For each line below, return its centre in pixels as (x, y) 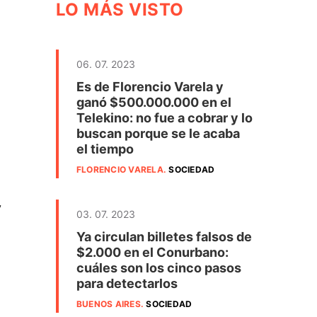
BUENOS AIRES (109, 304)
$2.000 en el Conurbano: (152, 252)
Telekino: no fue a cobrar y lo (165, 118)
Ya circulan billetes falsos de (164, 237)
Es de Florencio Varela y (150, 87)
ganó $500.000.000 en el (154, 102)
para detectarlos (127, 283)
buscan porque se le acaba (158, 133)
